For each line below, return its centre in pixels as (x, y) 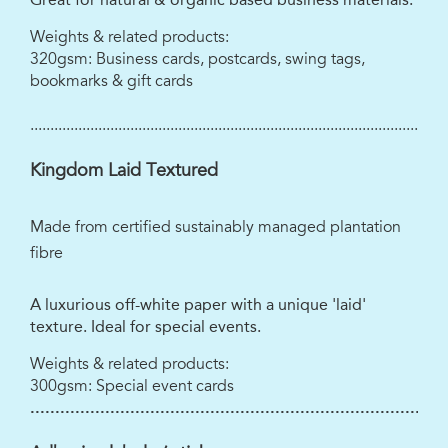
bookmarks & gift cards (111, 81)
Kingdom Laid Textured (124, 170)
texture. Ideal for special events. (145, 327)
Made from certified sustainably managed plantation (215, 227)
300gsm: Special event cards (132, 386)
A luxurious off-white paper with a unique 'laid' (198, 305)
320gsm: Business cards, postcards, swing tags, (197, 59)
